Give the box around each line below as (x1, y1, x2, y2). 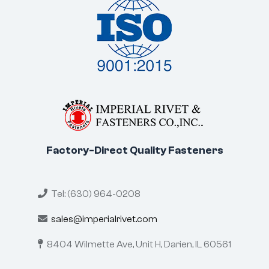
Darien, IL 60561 (164, 238, 231, 250)
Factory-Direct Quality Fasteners (46, 144, 223, 157)
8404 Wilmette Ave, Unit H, (43, 238, 164, 250)
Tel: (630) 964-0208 (47, 188, 141, 199)
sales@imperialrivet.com (47, 213, 157, 225)
